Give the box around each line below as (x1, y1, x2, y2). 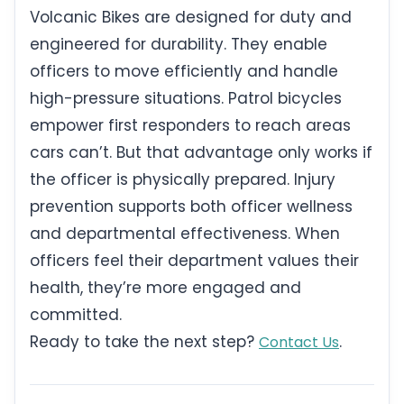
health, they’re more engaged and (30, 277, 301, 299)
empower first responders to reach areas (30, 115, 351, 137)
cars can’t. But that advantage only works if (30, 142, 372, 164)
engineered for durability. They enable (30, 33, 327, 56)
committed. (30, 304, 122, 326)
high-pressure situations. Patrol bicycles (30, 87, 342, 110)
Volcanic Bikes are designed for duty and (30, 6, 352, 29)
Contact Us (259, 332, 339, 353)
